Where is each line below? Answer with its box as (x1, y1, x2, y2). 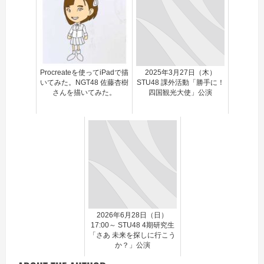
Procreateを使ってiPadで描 (40, 68, 128, 77)
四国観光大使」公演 (148, 88, 212, 97)
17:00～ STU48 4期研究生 (90, 221, 174, 229)
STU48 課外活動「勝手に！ (136, 78, 225, 87)
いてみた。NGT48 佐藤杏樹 (40, 78, 128, 87)
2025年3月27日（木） (144, 68, 216, 77)
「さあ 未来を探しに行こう (89, 231, 176, 239)
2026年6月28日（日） (97, 211, 168, 219)
